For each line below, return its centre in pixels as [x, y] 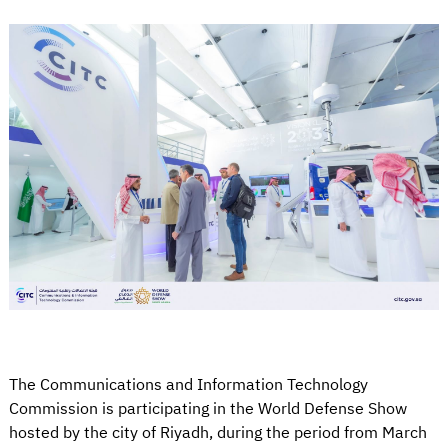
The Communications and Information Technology [188, 385]
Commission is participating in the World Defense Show [208, 409]
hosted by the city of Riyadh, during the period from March [218, 433]
